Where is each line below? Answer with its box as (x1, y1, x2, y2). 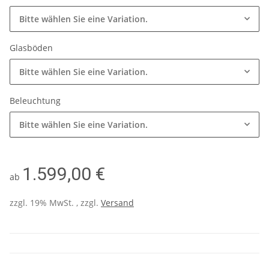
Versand (101, 197, 134, 209)
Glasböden (10, 42, 55, 54)
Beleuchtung (10, 95, 63, 107)
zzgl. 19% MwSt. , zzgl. (10, 197, 101, 209)
